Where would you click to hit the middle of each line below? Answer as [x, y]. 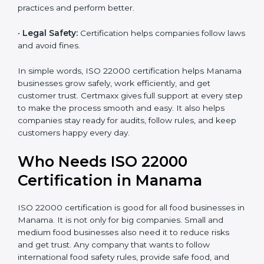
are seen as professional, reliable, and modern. [110, 39]
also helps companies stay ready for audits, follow [116, 189]
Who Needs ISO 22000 [103, 230]
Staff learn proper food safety [161, 64]
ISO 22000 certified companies [160, 26]
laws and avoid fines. [59, 114]
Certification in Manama [110, 248]
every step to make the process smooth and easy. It [122, 176]
